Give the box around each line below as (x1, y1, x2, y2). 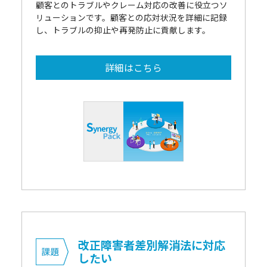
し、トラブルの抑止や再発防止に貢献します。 (35, 24, 210, 36)
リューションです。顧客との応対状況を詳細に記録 (35, 11, 227, 24)
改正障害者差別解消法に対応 (78, 236, 226, 253)
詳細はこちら (104, 61, 162, 74)
